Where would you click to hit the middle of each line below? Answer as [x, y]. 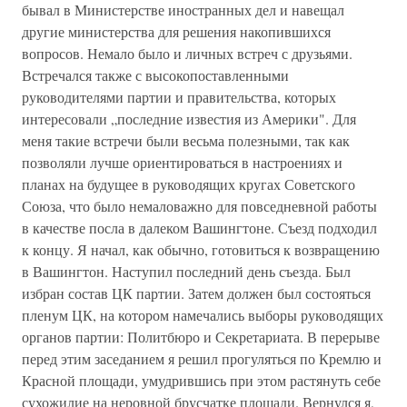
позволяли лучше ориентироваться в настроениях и [182, 162]
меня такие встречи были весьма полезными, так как [186, 140]
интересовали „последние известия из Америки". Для [189, 119]
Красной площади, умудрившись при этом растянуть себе [201, 380]
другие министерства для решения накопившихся [176, 31]
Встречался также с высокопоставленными [155, 75]
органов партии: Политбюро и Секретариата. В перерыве [201, 337]
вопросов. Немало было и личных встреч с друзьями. [187, 53]
